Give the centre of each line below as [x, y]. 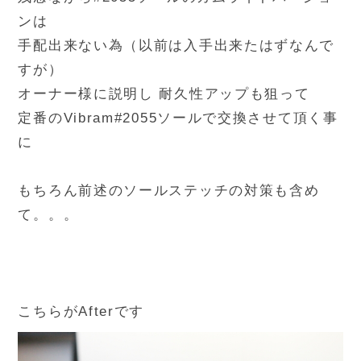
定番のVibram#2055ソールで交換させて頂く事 [178, 118]
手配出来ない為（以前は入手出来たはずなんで [176, 46]
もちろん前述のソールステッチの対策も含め [169, 191]
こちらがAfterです [81, 312]
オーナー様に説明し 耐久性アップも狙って [164, 94]
